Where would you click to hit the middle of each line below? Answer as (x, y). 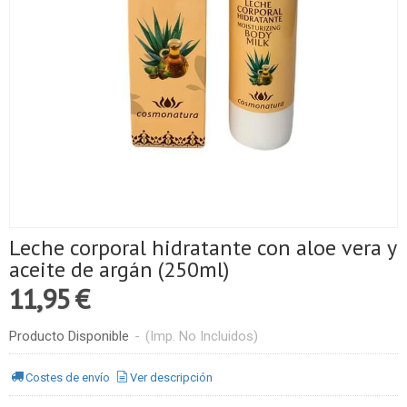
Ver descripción (172, 378)
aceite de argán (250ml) (119, 269)
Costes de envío (68, 378)
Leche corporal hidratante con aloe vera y (203, 247)
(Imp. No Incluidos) (202, 336)
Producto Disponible (69, 336)
